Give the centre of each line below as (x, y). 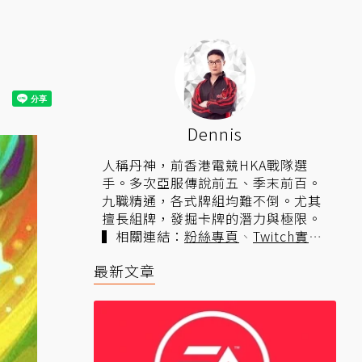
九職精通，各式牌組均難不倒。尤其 (212, 200)
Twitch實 (281, 236)
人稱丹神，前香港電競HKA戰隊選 (205, 165)
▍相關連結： (143, 236)
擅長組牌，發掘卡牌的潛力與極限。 (212, 218)
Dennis (215, 134)
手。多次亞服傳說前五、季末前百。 (212, 183)
